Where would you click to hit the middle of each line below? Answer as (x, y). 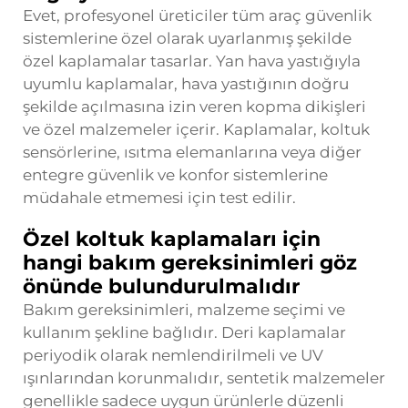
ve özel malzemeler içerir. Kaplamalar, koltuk (196, 129)
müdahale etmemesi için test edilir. (159, 197)
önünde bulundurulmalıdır (161, 286)
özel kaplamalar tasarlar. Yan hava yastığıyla (192, 61)
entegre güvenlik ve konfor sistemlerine (175, 174)
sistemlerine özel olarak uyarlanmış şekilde (187, 38)
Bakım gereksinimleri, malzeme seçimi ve (184, 309)
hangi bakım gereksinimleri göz (190, 262)
